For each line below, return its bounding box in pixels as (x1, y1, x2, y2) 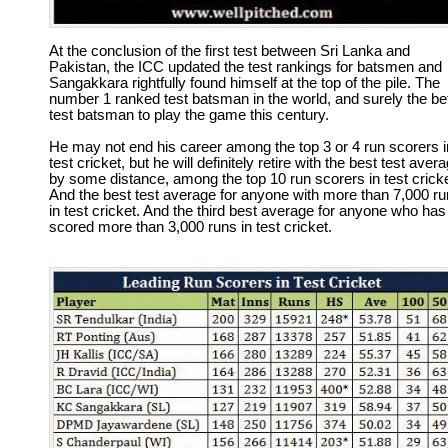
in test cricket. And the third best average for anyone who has (49, 203, 446, 219)
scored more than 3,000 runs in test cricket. (49, 219, 332, 235)
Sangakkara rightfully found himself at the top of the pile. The (49, 75, 440, 91)
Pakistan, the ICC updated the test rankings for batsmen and (49, 59, 442, 75)
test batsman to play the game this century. (49, 107, 329, 123)
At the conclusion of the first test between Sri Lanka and (49, 43, 410, 59)
